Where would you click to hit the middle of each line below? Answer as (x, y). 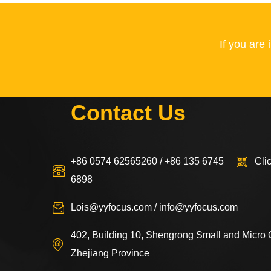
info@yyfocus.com (198, 207)
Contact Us (128, 113)
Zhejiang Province (110, 253)
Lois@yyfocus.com (111, 207)
